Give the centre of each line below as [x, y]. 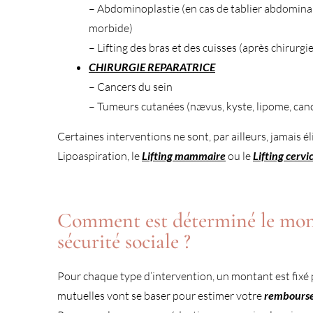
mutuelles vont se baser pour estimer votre [161, 295]
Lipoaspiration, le [100, 155]
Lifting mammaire [184, 155]
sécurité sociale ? [124, 241]
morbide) [111, 28]
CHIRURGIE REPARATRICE [152, 66]
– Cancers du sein [131, 86]
